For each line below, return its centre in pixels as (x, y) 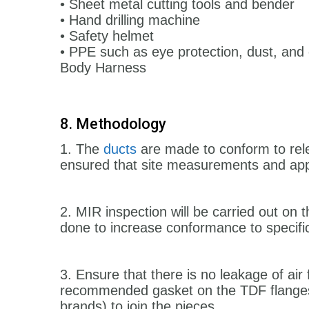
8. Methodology (113, 123)
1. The (82, 149)
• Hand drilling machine (130, 20)
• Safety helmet (107, 36)
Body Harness (103, 67)
